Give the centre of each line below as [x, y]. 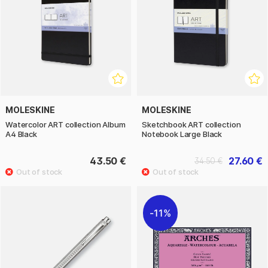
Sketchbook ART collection [191, 124]
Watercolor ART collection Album [66, 124]
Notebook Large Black [182, 134]
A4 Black [21, 134]
